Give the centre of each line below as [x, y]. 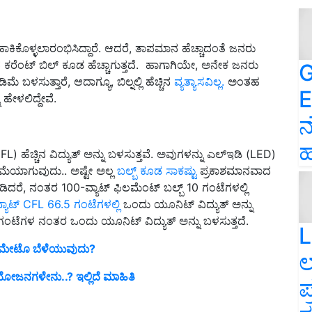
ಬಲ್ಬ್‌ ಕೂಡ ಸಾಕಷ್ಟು [157, 171]
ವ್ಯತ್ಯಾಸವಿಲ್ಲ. [199, 82]
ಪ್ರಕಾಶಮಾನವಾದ [234, 171]
